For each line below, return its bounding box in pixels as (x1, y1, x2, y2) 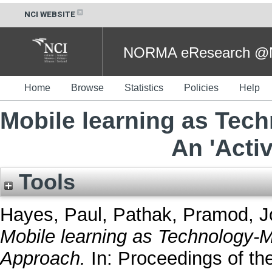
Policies (184, 82, 219, 93)
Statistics (124, 82, 163, 93)
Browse (71, 82, 104, 93)
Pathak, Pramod (113, 204, 248, 226)
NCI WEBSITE (24, 10, 75, 19)
